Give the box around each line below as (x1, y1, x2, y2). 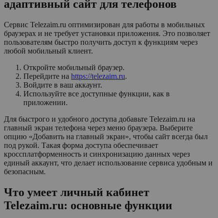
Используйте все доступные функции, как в (23, 89, 170, 98)
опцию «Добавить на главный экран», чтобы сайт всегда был (4, 132, 208, 141)
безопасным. (4, 167, 46, 176)
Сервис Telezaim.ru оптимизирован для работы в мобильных (4, 20, 205, 29)
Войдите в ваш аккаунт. (23, 80, 102, 89)
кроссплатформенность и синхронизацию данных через (4, 149, 190, 158)
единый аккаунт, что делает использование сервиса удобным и (4, 158, 213, 167)
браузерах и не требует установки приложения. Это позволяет (4, 29, 210, 37)
